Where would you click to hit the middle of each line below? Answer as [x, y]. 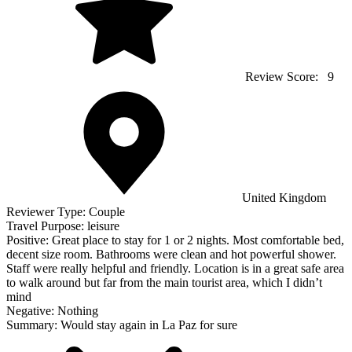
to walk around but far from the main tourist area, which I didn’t [164, 282]
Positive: [29, 240]
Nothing [78, 311]
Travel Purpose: [47, 226]
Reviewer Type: [48, 212]
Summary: [33, 325]
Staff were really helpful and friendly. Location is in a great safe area [175, 268]
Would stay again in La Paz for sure [149, 325]
